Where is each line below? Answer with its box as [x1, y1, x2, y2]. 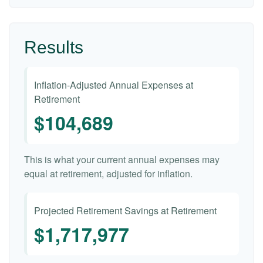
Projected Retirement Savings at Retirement [34, 204, 217, 217]
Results [24, 38, 83, 57]
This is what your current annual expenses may [24, 153, 220, 166]
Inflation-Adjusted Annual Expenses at [34, 78, 193, 92]
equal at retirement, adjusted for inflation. [24, 167, 193, 180]
